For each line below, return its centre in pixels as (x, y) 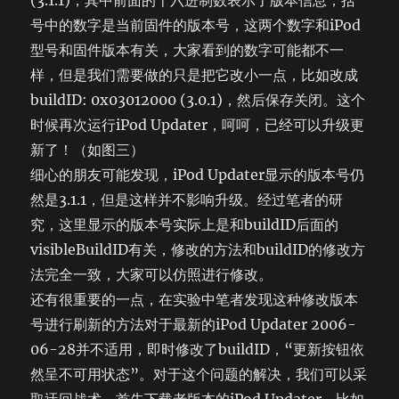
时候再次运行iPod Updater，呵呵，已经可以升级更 (198, 125)
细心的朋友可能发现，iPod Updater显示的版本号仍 (198, 175)
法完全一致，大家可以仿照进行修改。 (152, 274)
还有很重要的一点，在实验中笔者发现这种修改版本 (195, 299)
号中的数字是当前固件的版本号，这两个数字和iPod (196, 25)
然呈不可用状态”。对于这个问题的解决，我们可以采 (199, 374)
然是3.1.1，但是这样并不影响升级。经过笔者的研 (187, 199)
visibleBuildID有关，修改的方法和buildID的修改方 (198, 249)
